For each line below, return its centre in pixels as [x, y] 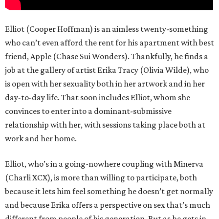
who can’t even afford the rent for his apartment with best [109, 43]
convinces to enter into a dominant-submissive [88, 111]
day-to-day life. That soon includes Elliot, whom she [98, 98]
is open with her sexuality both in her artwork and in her [105, 84]
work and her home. [41, 139]
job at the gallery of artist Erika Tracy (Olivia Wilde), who [107, 70]
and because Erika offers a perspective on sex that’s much [108, 205]
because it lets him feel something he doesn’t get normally [109, 191]
